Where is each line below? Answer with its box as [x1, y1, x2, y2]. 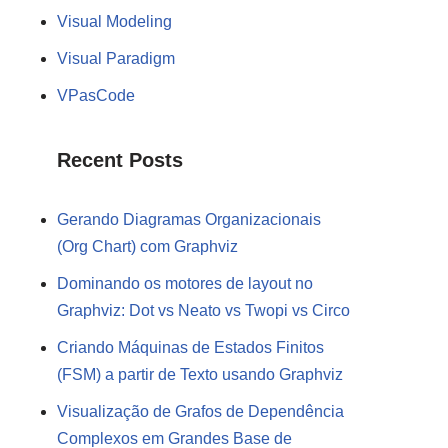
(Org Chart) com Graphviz [57, 237, 238, 255]
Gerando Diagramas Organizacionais [57, 210, 321, 228]
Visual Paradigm [57, 49, 175, 67]
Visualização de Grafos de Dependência [57, 402, 344, 420]
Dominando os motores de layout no [57, 274, 313, 292]
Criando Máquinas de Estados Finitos [57, 338, 324, 356]
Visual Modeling [57, 12, 172, 30]
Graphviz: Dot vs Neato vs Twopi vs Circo [57, 301, 350, 319]
